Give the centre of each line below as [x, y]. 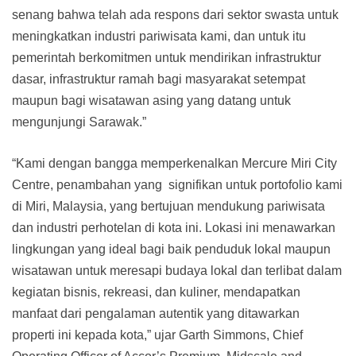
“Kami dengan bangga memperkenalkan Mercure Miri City [174, 164]
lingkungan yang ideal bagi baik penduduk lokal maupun [171, 250]
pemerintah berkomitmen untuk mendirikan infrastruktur [166, 58]
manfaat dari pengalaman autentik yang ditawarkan [156, 314]
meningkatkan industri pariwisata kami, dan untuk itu [159, 37]
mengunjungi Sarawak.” [79, 122]
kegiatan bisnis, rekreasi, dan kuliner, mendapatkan [156, 292]
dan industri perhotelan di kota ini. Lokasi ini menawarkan [174, 228]
